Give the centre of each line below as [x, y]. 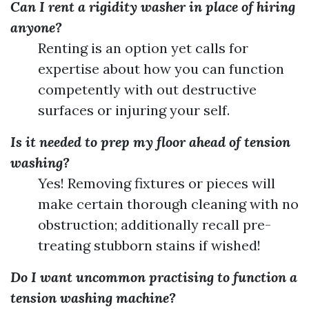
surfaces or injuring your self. [134, 110]
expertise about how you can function [161, 69]
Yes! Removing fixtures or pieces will [157, 183]
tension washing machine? [93, 298]
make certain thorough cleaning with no [168, 204]
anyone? [36, 27]
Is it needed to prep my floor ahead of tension [150, 142]
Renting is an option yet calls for [143, 48]
